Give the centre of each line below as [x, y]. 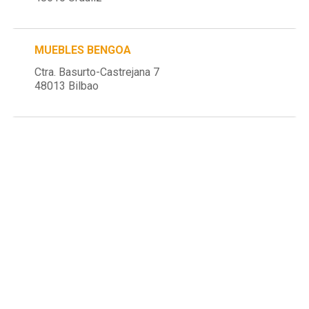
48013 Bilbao [67, 86]
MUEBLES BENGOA [83, 50]
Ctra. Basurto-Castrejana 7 [97, 72]
